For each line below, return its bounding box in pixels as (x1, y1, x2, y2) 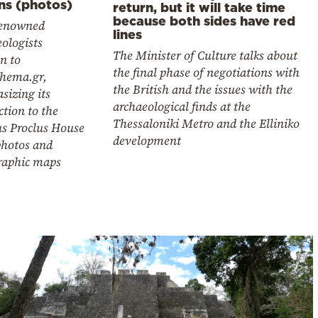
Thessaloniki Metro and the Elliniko (113, 115, 300, 133)
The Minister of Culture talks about (113, 47, 298, 65)
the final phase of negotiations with (113, 64, 300, 82)
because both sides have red (113, 13, 296, 28)
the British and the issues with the (113, 81, 293, 99)
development (113, 132, 182, 150)
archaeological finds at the (113, 98, 251, 116)
